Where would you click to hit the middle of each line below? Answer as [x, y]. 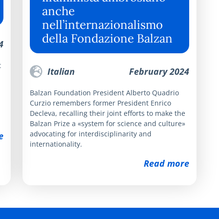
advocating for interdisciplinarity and [91, 133]
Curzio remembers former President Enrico [100, 103]
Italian [60, 71]
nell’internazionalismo [102, 24]
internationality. [56, 144]
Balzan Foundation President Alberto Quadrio [104, 92]
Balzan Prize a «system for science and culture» [108, 123]
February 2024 [159, 71]
